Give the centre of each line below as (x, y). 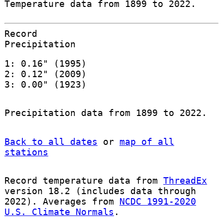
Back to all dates (51, 141)
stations (26, 152)
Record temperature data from (84, 180)
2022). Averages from (62, 201)
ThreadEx (185, 180)
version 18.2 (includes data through (100, 191)
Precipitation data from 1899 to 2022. (106, 113)
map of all (147, 141)
